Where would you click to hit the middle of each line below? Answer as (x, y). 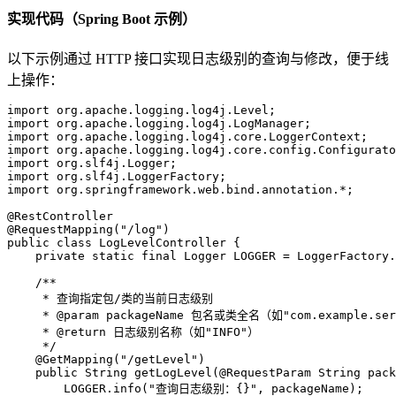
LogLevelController (163, 242)
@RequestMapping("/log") (88, 229)
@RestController (60, 216)
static (113, 255)
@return (81, 331)
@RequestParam (265, 372)
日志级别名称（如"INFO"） (183, 331)
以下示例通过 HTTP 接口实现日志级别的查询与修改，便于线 (198, 58)
